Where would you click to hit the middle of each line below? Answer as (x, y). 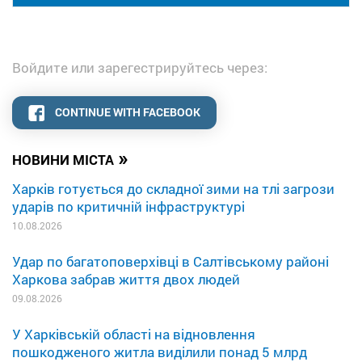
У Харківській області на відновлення (134, 334)
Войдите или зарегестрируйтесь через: (140, 67)
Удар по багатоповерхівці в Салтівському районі (170, 261)
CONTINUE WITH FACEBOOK (128, 112)
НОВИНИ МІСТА (63, 159)
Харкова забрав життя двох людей (126, 279)
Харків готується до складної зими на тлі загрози (173, 188)
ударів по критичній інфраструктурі (128, 206)
